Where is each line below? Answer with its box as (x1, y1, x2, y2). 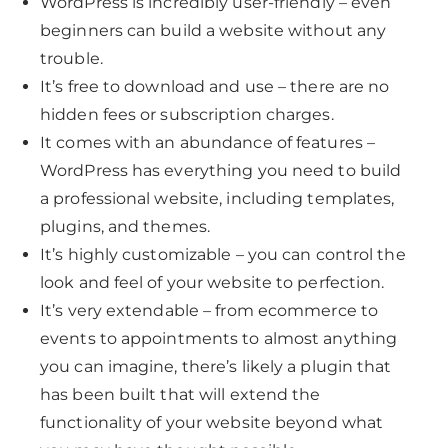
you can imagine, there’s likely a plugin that (40, 357, 392, 376)
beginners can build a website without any (40, 21, 387, 40)
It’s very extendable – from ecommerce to (40, 301, 379, 320)
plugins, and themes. (40, 217, 211, 236)
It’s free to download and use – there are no (40, 77, 390, 96)
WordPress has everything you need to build (40, 161, 402, 180)
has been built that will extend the (40, 385, 321, 404)
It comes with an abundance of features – (40, 133, 376, 152)
